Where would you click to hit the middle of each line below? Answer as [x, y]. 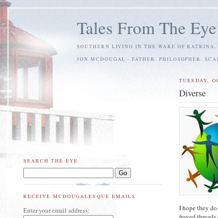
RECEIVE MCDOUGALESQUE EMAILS [80, 196]
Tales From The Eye [147, 27]
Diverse [193, 93]
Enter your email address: [56, 210]
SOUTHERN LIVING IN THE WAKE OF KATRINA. [147, 46]
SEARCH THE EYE [51, 160]
